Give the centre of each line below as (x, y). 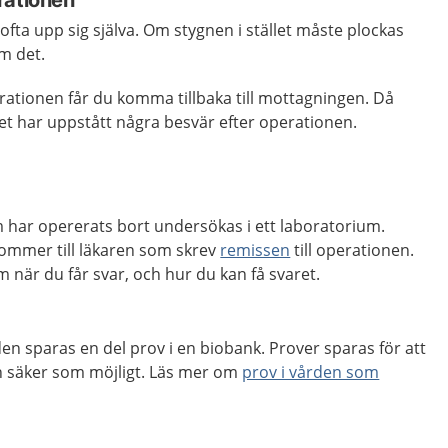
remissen (255, 250)
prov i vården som (311, 372)
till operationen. (352, 250)
